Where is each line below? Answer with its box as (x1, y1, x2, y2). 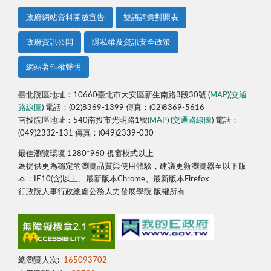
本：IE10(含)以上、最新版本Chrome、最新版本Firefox (18, 175, 209, 184)
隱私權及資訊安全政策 (92, 38, 171, 47)
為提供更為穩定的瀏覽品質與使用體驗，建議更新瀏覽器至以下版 (18, 163, 246, 171)
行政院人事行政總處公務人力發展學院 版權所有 (18, 188, 185, 197)
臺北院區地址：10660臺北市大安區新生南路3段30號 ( (18, 91, 210, 100)
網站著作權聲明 (26, 63, 81, 71)
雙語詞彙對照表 (123, 13, 178, 22)
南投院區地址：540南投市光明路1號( (18, 117, 149, 125)
